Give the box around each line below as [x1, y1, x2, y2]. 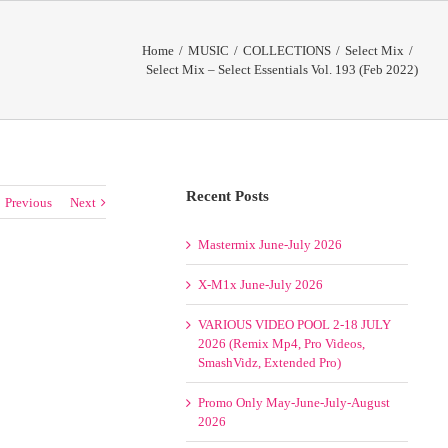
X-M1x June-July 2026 [198, 277, 324, 292]
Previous [5, 195, 53, 210]
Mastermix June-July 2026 [198, 237, 343, 252]
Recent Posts [186, 188, 270, 204]
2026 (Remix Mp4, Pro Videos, [198, 336, 366, 351]
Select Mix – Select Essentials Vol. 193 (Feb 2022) [146, 62, 418, 77]
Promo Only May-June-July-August [198, 395, 391, 410]
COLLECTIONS [243, 43, 331, 58]
